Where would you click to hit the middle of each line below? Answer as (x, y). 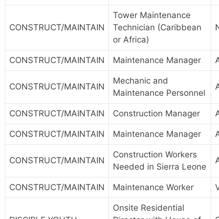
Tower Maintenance (152, 15)
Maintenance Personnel (159, 93)
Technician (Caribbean (157, 28)
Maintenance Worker (153, 187)
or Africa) (131, 40)
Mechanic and (141, 81)
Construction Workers (155, 155)
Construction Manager (156, 114)
